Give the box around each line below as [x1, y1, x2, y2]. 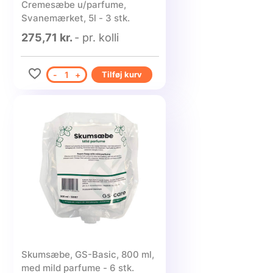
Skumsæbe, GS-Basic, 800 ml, [21, 249, 154, 260]
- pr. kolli [74, 31, 119, 44]
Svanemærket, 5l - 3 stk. [21, 12, 130, 24]
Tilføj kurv [101, 69, 142, 79]
